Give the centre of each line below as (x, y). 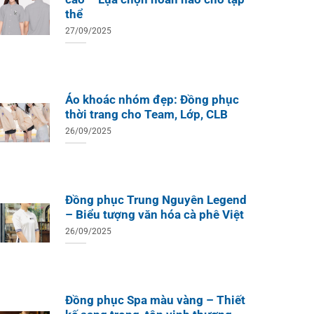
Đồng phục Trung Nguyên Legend (156, 200)
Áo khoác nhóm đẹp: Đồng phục (152, 100)
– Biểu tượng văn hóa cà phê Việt (154, 215)
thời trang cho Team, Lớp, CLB (146, 115)
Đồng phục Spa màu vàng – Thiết (155, 301)
